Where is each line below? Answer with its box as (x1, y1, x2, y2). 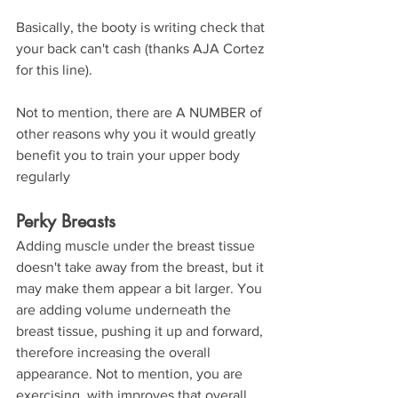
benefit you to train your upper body (16, 147, 243, 163)
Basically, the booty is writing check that (16, 20, 268, 35)
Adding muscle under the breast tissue (16, 238, 259, 253)
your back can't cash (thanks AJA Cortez (16, 41, 268, 56)
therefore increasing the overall (16, 345, 214, 360)
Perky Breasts (16, 210, 115, 233)
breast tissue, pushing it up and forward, (16, 323, 267, 338)
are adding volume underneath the (16, 302, 235, 317)
